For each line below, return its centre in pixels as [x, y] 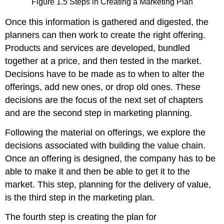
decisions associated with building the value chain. [105, 146]
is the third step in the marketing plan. [80, 198]
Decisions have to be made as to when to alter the [105, 74]
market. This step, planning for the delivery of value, [108, 185]
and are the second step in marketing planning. [99, 113]
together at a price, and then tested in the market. [103, 61]
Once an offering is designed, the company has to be [110, 159]
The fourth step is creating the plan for [81, 217]
